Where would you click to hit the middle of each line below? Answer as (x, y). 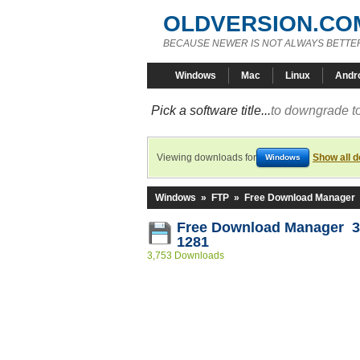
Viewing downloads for (207, 157)
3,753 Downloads (186, 256)
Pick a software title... (211, 110)
